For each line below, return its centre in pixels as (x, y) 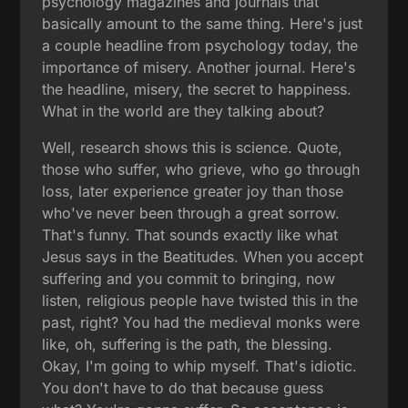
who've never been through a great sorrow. (191, 213)
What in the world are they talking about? (184, 111)
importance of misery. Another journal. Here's (199, 67)
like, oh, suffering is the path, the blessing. (188, 344)
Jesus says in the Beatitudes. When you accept (203, 256)
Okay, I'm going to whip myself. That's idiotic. (200, 366)
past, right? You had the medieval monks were (201, 322)
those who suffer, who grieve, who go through (201, 169)
